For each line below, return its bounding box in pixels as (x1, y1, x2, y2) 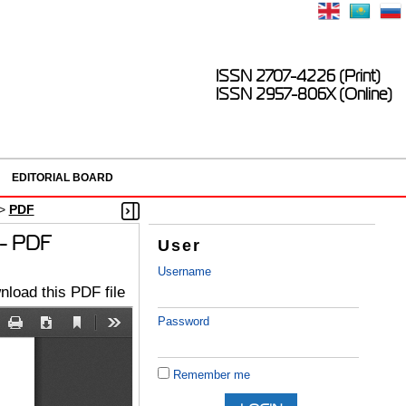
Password (158, 314, 210, 329)
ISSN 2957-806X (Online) (216, 85, 392, 103)
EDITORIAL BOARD (11, 171, 113, 184)
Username (158, 265, 212, 279)
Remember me (173, 368, 251, 382)
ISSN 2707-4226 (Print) (216, 67, 381, 85)
